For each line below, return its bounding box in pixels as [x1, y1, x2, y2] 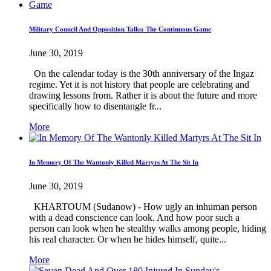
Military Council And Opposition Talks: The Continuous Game [29, 25, 211, 33]
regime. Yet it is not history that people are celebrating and [29, 79, 249, 90]
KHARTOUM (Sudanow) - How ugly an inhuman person [29, 201, 257, 212]
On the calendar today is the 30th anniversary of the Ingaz [29, 68, 254, 79]
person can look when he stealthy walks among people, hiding [29, 223, 266, 234]
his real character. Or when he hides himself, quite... [29, 234, 226, 245]
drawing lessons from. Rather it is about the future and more [29, 90, 257, 101]
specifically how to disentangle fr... [29, 101, 162, 112]
